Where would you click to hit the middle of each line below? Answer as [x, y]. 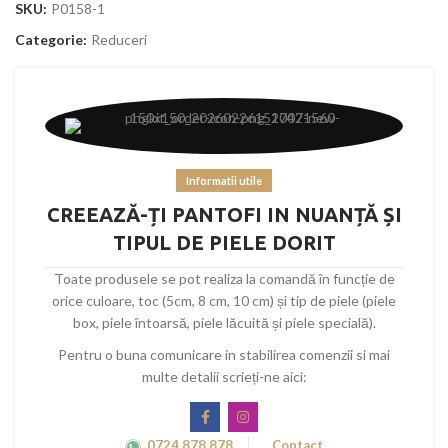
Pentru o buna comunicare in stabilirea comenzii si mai [224, 354]
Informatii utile [224, 180]
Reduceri [119, 39]
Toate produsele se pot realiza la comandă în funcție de [224, 278]
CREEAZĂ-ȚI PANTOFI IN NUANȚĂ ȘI [224, 214]
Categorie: [52, 39]
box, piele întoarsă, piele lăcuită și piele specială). [224, 322]
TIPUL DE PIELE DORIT [224, 242]
